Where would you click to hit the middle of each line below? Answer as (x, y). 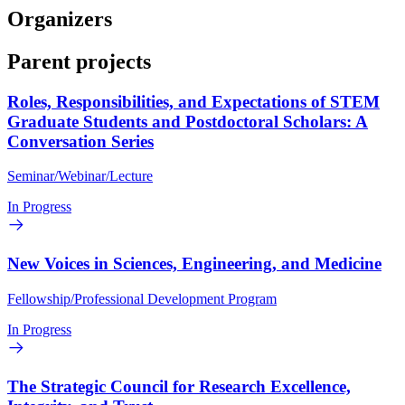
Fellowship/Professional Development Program (142, 298)
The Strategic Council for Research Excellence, (179, 386)
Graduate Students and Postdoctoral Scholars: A (188, 121)
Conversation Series (80, 141)
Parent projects (79, 61)
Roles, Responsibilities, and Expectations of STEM (193, 101)
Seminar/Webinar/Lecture (80, 176)
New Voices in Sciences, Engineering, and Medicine (194, 264)
